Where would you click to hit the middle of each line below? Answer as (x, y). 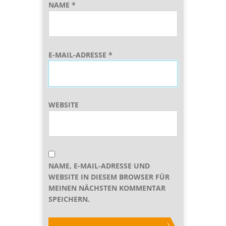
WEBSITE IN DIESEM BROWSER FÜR (109, 177)
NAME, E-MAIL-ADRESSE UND (99, 165)
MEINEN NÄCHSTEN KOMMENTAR (107, 188)
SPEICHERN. (69, 199)
